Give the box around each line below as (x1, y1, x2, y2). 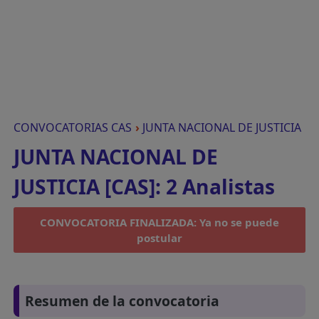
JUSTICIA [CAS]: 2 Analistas (14, 173, 276, 200)
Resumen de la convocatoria (25, 291, 220, 311)
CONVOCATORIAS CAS (14, 120, 132, 135)
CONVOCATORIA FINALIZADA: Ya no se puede (40, 215, 279, 229)
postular (137, 231, 182, 245)
